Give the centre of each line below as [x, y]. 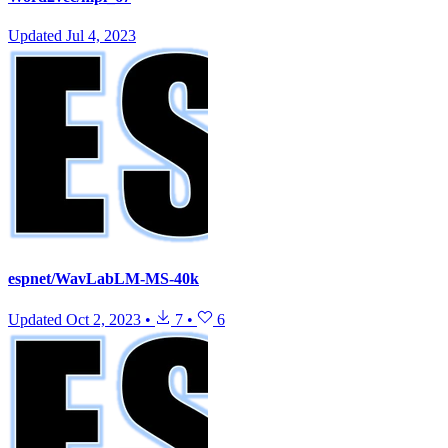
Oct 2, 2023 [103, 320]
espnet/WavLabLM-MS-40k [103, 279]
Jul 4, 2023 [101, 35]
